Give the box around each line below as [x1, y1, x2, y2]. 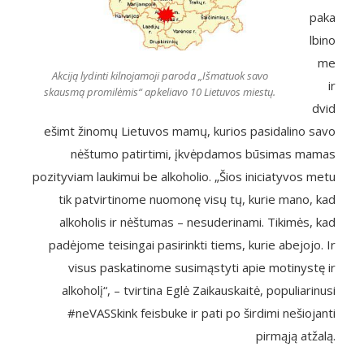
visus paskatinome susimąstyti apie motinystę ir [68, 259, 336, 275]
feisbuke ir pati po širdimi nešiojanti [137, 305, 336, 321]
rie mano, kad [261, 191, 336, 207]
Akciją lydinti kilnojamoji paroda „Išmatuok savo [51, 67, 268, 83]
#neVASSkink [67, 305, 137, 321]
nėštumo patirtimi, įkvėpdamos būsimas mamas [71, 145, 336, 162]
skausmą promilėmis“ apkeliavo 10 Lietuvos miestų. [44, 84, 275, 99]
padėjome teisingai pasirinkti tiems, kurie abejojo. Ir [49, 236, 336, 253]
